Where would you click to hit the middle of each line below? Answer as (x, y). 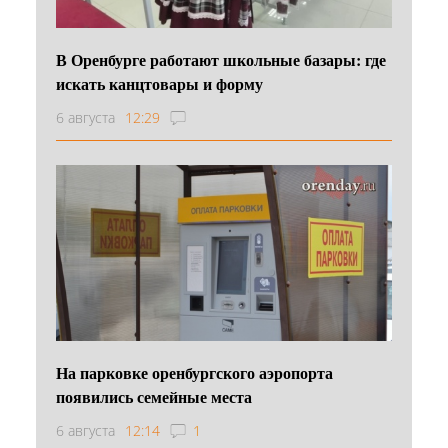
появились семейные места (154, 396)
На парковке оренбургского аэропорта (194, 372)
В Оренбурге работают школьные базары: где (221, 59)
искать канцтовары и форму (159, 83)
